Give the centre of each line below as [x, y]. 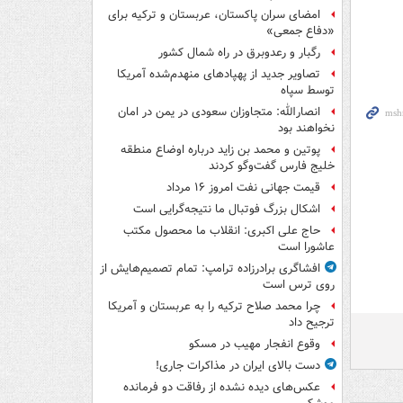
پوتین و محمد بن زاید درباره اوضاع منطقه [220, 150]
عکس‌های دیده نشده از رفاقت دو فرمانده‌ [222, 388]
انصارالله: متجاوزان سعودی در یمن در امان [219, 112]
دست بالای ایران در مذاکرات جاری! [238, 366]
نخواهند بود [306, 129]
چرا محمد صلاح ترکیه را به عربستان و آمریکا [214, 307]
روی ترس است [299, 285]
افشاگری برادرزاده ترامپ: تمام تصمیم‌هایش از [210, 269]
